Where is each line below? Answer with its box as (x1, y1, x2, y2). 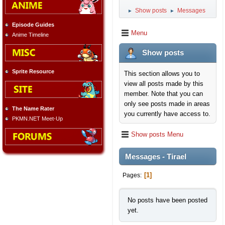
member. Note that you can (124, 90, 203, 97)
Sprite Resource (12, 68, 54, 75)
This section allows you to (124, 70, 200, 77)
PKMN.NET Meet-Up (12, 115, 63, 122)
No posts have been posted (128, 196, 207, 204)
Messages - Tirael (125, 153, 186, 161)
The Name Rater (12, 105, 54, 111)
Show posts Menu (131, 131, 183, 138)
